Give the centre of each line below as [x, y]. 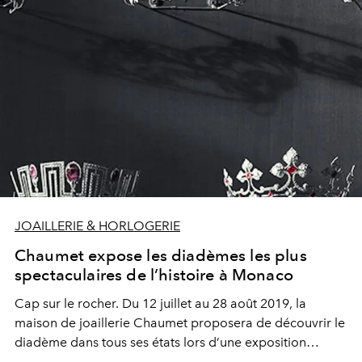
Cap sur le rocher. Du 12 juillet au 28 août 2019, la [160, 304]
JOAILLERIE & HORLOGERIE [97, 226]
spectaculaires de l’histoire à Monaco [154, 275]
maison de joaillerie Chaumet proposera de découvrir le [180, 323]
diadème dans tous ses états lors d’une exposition [160, 343]
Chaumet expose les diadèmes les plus [161, 256]
